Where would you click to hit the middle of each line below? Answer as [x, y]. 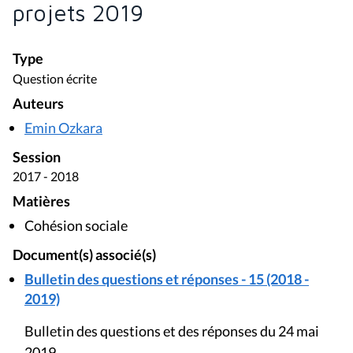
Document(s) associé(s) [84, 255]
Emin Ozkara [63, 127]
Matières [41, 202]
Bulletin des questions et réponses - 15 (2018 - [167, 279]
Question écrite [55, 78]
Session [37, 157]
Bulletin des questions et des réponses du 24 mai [172, 331]
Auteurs [38, 103]
